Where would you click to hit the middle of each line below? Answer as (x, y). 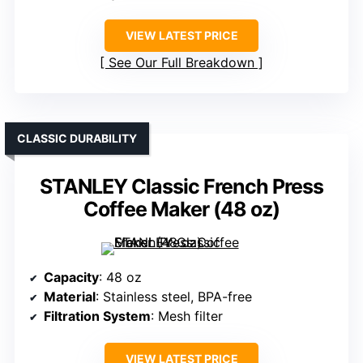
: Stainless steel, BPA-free (174, 297)
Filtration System (97, 316)
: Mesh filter (187, 316)
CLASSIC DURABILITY (77, 139)
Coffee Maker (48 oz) (181, 209)
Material (70, 297)
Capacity (71, 278)
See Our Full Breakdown (181, 63)
